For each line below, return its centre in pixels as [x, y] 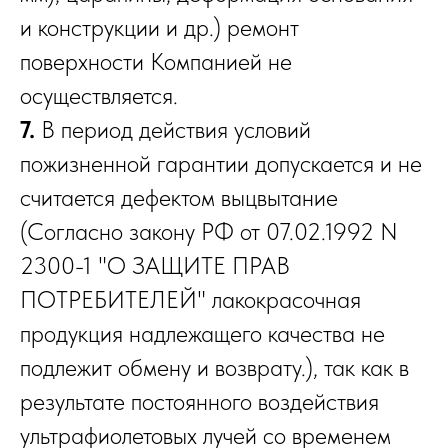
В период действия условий [173, 130]
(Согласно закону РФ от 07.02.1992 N [209, 232]
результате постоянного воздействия [199, 402]
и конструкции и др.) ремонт [159, 28]
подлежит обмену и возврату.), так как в [214, 368]
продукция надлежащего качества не [202, 334]
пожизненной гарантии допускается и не [221, 164]
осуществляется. [99, 96]
